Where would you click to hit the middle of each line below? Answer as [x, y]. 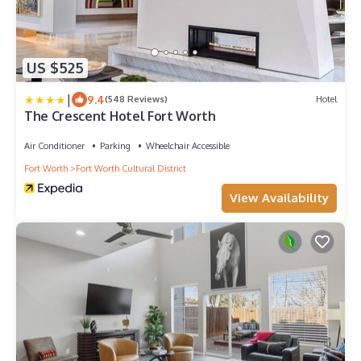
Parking [115, 145]
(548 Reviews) [136, 100]
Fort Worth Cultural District [131, 168]
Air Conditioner [54, 145]
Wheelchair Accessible [188, 145]
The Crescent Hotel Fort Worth [120, 116]
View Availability [279, 197]
